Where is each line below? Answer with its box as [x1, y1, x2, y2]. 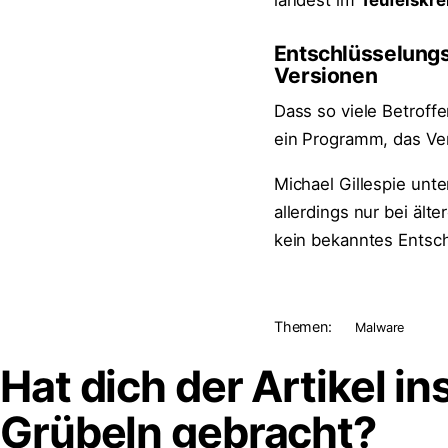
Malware [355, 319, 405, 335]
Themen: [273, 317, 333, 335]
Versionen [273, 63, 378, 89]
